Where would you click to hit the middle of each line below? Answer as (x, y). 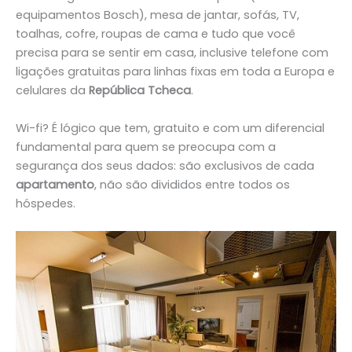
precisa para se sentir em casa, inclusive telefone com (172, 53)
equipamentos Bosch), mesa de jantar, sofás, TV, (158, 15)
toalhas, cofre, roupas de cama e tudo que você (156, 34)
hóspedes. (46, 203)
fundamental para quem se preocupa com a (146, 147)
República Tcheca (140, 91)
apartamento (55, 184)
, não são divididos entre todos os (192, 184)
